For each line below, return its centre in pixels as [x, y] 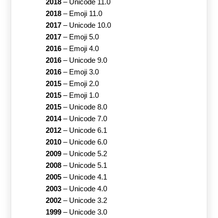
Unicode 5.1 [88, 165]
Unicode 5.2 [88, 154]
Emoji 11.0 [85, 13]
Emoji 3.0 [84, 72]
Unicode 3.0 [88, 212]
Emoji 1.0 [84, 95]
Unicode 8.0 [88, 107]
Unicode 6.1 [88, 130]
